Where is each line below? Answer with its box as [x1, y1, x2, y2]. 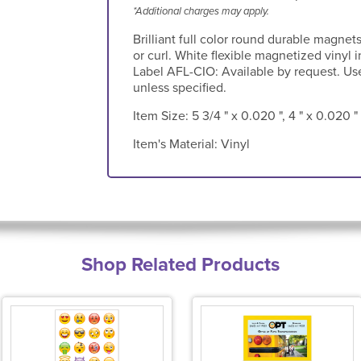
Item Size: [132, 107, 192, 124]
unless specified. [132, 79, 226, 96]
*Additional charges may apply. [132, 4, 269, 18]
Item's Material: [132, 135, 221, 152]
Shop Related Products [81, 253, 280, 277]
